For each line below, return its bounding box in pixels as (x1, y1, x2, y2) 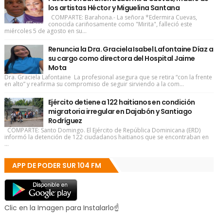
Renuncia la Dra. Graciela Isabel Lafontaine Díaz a (48, 44, 213, 54)
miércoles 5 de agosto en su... (4, 27, 87, 35)
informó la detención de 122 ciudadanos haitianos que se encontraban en (4, 133, 209, 141)
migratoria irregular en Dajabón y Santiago (48, 107, 192, 116)
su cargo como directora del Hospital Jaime (48, 54, 195, 63)
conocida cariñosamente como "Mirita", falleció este (48, 20, 192, 28)
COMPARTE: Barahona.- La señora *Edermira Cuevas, (48, 13, 197, 21)
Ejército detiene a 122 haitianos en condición (48, 97, 195, 107)
